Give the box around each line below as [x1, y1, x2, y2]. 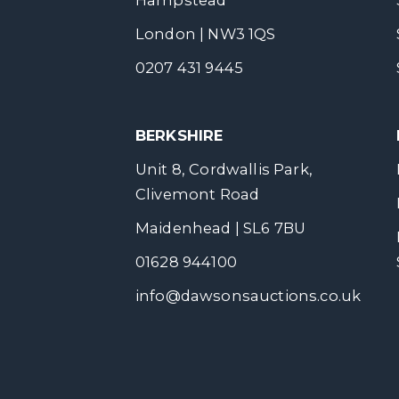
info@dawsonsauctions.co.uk [135, 287, 362, 305]
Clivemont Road [135, 185, 260, 203]
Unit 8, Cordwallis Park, [135, 160, 313, 178]
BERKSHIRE [135, 126, 224, 144]
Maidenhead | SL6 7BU [135, 219, 306, 237]
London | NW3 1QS [135, 25, 276, 43]
